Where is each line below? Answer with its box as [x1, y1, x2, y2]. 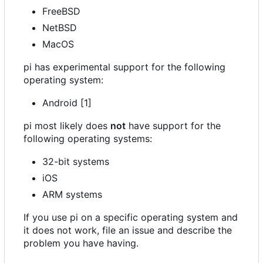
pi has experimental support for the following [23, 61, 225, 73]
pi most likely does [23, 120, 110, 132]
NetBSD [42, 22, 77, 34]
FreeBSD [42, 5, 80, 18]
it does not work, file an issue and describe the [23, 224, 232, 237]
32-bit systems [42, 156, 109, 168]
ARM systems [42, 188, 102, 201]
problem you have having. [23, 237, 139, 249]
